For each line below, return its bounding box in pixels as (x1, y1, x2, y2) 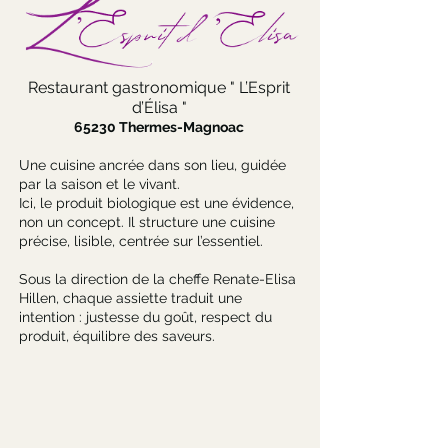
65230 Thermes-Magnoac (74, 119, 244, 135)
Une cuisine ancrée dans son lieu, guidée (19, 157, 286, 173)
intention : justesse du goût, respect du (19, 309, 272, 325)
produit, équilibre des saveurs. (19, 328, 215, 344)
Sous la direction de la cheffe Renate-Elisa (19, 271, 296, 287)
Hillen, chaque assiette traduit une (19, 290, 242, 306)
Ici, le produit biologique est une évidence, (19, 195, 294, 211)
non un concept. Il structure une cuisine (19, 214, 275, 230)
